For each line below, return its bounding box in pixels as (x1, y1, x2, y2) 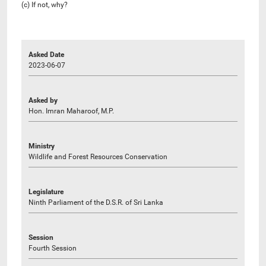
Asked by (28, 96, 58, 104)
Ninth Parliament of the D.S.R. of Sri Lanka (28, 198, 163, 207)
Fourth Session (28, 243, 77, 252)
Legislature (28, 187, 64, 196)
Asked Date (28, 50, 64, 59)
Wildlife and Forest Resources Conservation (28, 152, 167, 161)
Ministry (28, 141, 55, 150)
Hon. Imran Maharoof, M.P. (28, 106, 114, 115)
